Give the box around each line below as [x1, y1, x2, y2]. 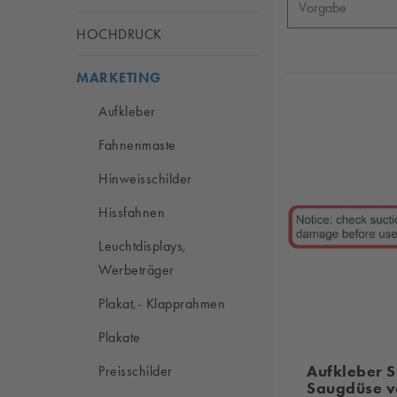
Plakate [98, 329, 141, 346]
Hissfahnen [98, 204, 165, 221]
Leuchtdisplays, [98, 237, 187, 254]
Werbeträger [98, 261, 175, 278]
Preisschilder [98, 362, 173, 379]
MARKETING [76, 69, 161, 86]
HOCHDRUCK [76, 26, 162, 43]
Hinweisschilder [98, 170, 192, 187]
